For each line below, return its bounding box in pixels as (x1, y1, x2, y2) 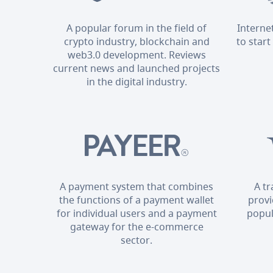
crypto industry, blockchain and (63, 34, 210, 48)
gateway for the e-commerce (69, 219, 204, 233)
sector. (121, 233, 153, 247)
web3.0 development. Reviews (67, 48, 206, 62)
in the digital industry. (86, 74, 187, 88)
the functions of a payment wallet (59, 193, 214, 207)
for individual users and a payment (56, 206, 217, 220)
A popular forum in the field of (66, 21, 207, 35)
